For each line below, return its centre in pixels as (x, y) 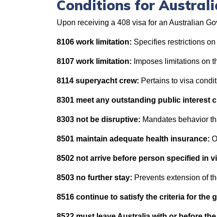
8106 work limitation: (94, 42)
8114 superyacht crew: (98, 81)
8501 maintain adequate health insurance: (134, 139)
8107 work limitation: (94, 61)
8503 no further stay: (94, 178)
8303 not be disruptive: (99, 119)
